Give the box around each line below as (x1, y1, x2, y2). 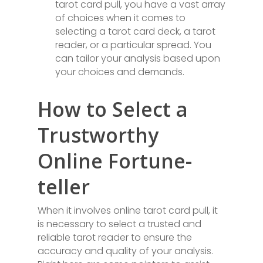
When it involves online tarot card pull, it (38, 204, 218, 217)
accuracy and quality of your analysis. (38, 244, 213, 258)
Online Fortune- (38, 147, 192, 174)
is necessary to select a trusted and (38, 217, 201, 231)
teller (38, 173, 90, 200)
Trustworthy (38, 122, 159, 149)
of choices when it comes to (55, 11, 186, 25)
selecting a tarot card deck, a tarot (55, 25, 215, 38)
